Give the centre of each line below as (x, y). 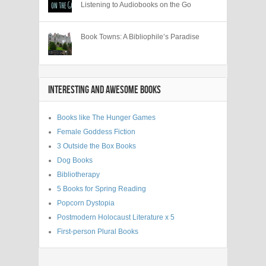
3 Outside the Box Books (96, 146)
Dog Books (75, 160)
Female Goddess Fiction (96, 132)
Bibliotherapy (78, 174)
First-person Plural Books (98, 231)
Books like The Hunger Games (106, 117)
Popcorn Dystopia (86, 203)
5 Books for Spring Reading (102, 189)
